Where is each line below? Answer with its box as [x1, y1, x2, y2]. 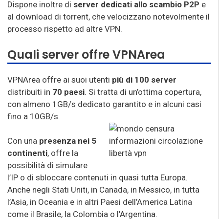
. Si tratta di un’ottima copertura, [85, 87, 201, 97]
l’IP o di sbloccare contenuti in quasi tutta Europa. [7, 172, 188, 182]
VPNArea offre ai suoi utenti [7, 74, 112, 85]
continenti [7, 148, 47, 158]
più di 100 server [112, 74, 176, 85]
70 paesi [52, 87, 85, 97]
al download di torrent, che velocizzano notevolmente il [7, 12, 210, 22]
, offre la [47, 148, 78, 158]
